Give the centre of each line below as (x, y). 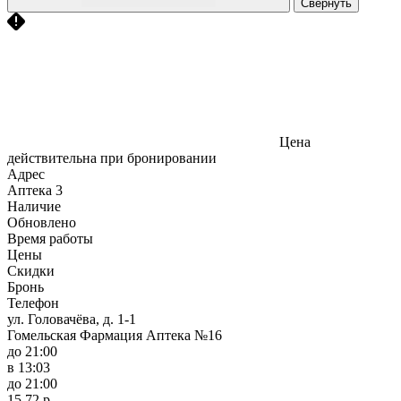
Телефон (33, 303)
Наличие (34, 206)
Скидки (31, 270)
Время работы (50, 238)
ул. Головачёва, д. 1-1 (72, 319)
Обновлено (42, 222)
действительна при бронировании (112, 158)
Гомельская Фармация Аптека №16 (115, 335)
